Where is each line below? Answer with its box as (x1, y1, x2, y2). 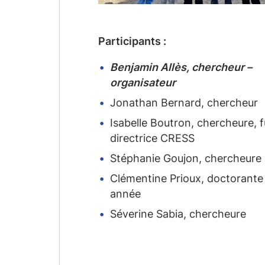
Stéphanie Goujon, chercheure (110, 152, 261, 165)
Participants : (98, 35, 166, 48)
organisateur (110, 76, 176, 89)
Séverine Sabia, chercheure (110, 208, 246, 221)
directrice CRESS (110, 132, 195, 145)
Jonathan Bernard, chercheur (110, 96, 258, 109)
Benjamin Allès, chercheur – (110, 61, 252, 74)
